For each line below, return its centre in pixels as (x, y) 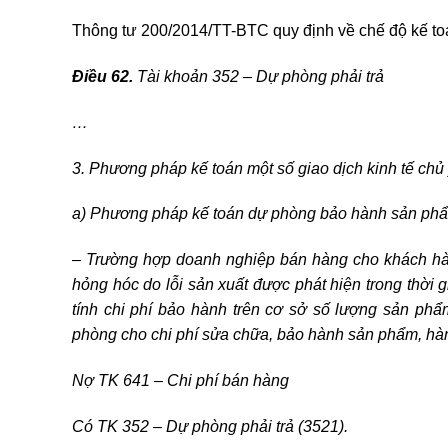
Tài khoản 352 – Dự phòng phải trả (258, 76)
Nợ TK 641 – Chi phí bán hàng (180, 380)
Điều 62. (102, 76)
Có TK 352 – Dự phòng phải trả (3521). (210, 426)
